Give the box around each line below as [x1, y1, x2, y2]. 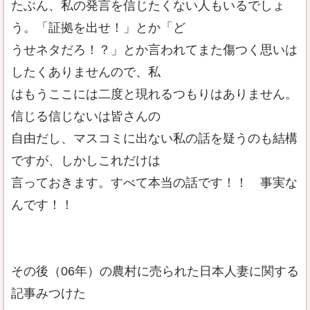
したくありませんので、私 [11, 65, 161, 79]
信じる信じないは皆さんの [11, 109, 161, 123]
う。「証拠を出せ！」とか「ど [11, 21, 185, 35]
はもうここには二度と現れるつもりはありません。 [11, 87, 298, 101]
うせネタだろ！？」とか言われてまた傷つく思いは [11, 43, 298, 57]
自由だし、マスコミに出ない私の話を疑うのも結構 [11, 131, 298, 145]
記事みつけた [11, 286, 86, 300]
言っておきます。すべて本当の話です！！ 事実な [11, 176, 298, 190]
